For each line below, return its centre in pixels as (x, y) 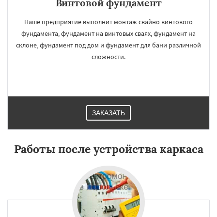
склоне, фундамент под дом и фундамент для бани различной (108, 45)
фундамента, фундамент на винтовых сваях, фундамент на (108, 33)
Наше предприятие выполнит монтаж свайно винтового (108, 22)
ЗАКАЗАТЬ (108, 113)
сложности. (108, 57)
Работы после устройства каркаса (108, 149)
